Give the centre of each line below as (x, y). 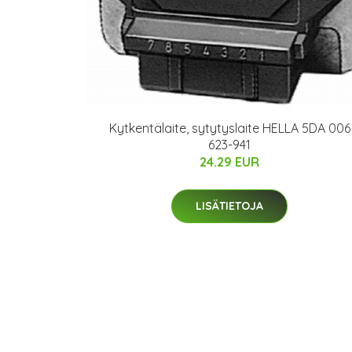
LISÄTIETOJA (229, 206)
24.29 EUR (229, 162)
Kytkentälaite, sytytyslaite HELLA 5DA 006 (229, 128)
